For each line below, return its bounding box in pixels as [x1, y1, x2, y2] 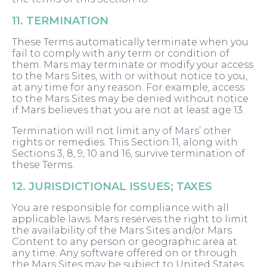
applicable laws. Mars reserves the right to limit [12, 213, 248, 225]
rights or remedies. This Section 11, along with [12, 136, 238, 148]
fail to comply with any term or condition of [12, 48, 229, 60]
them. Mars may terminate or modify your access [12, 59, 253, 71]
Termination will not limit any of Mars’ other [12, 125, 231, 137]
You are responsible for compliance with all [12, 202, 229, 214]
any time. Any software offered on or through [12, 247, 237, 259]
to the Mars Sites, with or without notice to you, [12, 70, 247, 82]
